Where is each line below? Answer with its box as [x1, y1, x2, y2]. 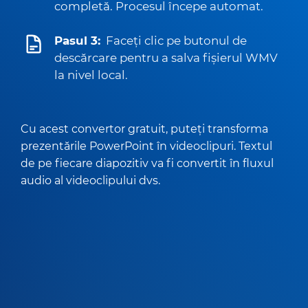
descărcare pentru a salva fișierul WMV [54, 51, 278, 65]
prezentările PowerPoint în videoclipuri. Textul [21, 139, 272, 153]
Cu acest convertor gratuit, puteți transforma [21, 122, 268, 135]
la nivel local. [54, 68, 128, 82]
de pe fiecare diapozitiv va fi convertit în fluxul [21, 156, 274, 170]
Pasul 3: [54, 34, 100, 47]
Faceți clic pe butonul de [106, 34, 247, 47]
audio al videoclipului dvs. [21, 173, 160, 187]
